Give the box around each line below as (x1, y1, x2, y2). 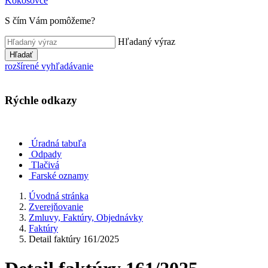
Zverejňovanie (29, 202, 83, 212)
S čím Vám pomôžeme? (5, 16, 95, 26)
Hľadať (10, 50, 33, 59)
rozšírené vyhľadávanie (5, 61, 93, 71)
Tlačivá (31, 160, 59, 170)
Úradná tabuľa (31, 138, 86, 149)
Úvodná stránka (29, 191, 89, 202)
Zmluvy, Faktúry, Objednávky (29, 212, 143, 223)
